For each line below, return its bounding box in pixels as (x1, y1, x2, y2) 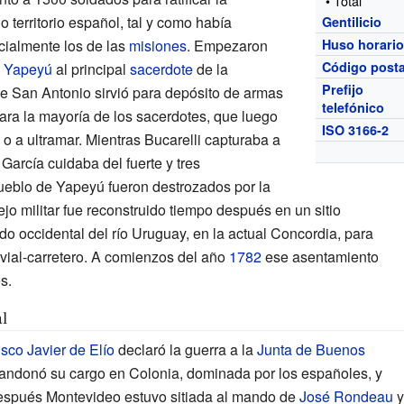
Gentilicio (322, 12, 382, 31)
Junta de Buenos (256, 338, 365, 360)
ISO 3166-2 (322, 120, 390, 139)
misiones (128, 34, 187, 56)
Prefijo (322, 79, 364, 98)
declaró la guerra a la (114, 338, 257, 360)
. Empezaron (186, 34, 268, 56)
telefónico (322, 97, 385, 116)
